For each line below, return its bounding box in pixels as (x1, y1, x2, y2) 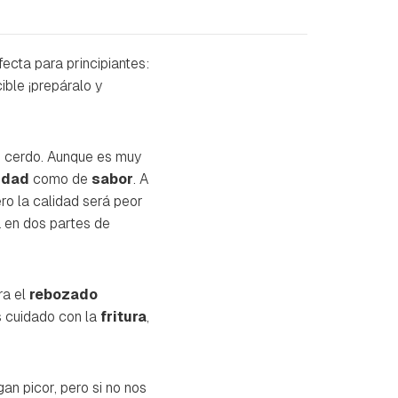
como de (29, 169, 92, 188)
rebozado (29, 284, 98, 304)
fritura (100, 306, 147, 326)
